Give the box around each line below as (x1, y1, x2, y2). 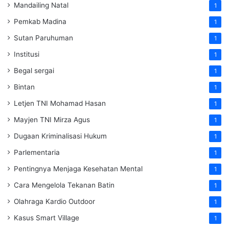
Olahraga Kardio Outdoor (14, 197, 95, 205)
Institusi (14, 50, 39, 58)
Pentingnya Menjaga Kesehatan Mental (14, 164, 143, 173)
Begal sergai (14, 66, 54, 75)
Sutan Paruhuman (14, 33, 73, 42)
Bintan (14, 82, 35, 91)
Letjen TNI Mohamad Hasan (14, 99, 106, 107)
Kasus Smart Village (14, 213, 79, 222)
